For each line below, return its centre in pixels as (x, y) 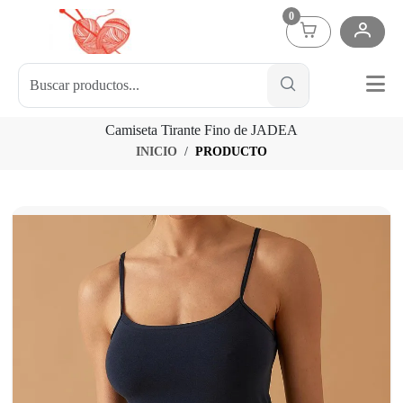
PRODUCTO (231, 152)
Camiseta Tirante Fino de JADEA (201, 130)
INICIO (157, 152)
